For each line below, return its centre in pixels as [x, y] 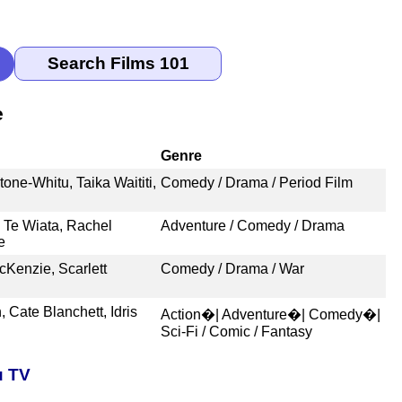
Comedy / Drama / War [232, 268]
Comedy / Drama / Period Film [256, 182]
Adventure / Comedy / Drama [252, 225]
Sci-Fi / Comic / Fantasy [236, 331]
